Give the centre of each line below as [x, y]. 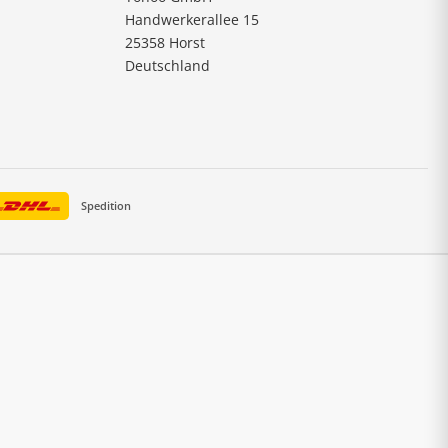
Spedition [105, 205]
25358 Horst [164, 42]
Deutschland [167, 65]
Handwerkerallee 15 [191, 19]
